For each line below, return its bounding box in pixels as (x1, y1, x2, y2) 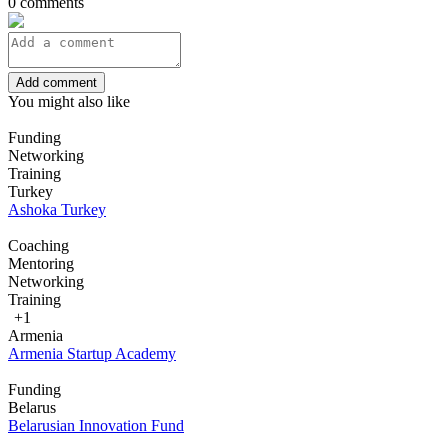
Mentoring (8, 254, 74, 272)
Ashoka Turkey (8, 200, 106, 218)
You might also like (8, 92, 130, 110)
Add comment (16, 74, 97, 90)
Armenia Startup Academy (8, 344, 176, 362)
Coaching (8, 236, 69, 254)
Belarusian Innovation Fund (8, 416, 184, 434)
